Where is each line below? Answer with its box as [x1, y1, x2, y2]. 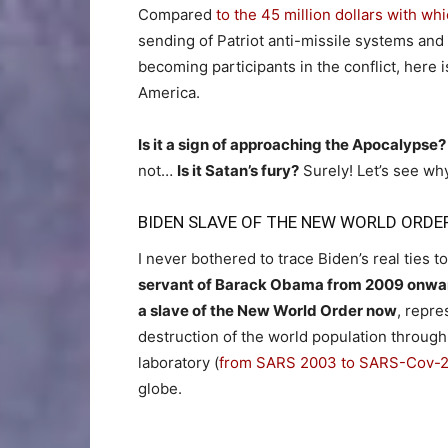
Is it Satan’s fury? [177, 160, 299, 180]
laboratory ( [138, 352, 219, 372]
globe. [138, 378, 182, 398]
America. [138, 82, 200, 102]
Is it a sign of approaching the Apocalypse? [138, 134, 446, 154]
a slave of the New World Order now [138, 300, 397, 320]
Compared [138, 4, 212, 24]
